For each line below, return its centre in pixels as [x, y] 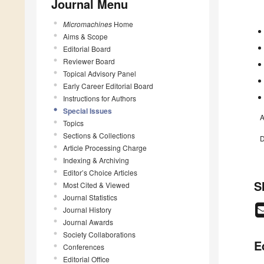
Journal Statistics [90, 197]
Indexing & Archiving [96, 160]
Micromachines [88, 24]
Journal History [87, 209]
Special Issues [88, 110]
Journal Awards [88, 222]
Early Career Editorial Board [108, 85]
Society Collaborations [99, 234]
